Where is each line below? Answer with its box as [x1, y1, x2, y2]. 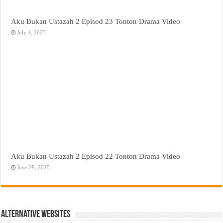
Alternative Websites [1, 210, 71, 220]
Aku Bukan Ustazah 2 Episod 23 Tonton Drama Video [11, 16, 181, 25]
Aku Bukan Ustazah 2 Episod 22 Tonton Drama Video [11, 152, 181, 161]
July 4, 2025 [17, 29, 46, 35]
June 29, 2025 [17, 164, 50, 171]
